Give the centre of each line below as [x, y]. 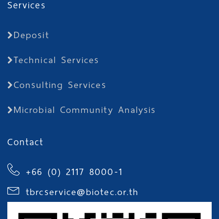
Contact [26, 142]
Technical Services [57, 60]
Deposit [32, 35]
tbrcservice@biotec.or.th [83, 192]
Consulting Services [60, 85]
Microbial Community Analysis [85, 110]
